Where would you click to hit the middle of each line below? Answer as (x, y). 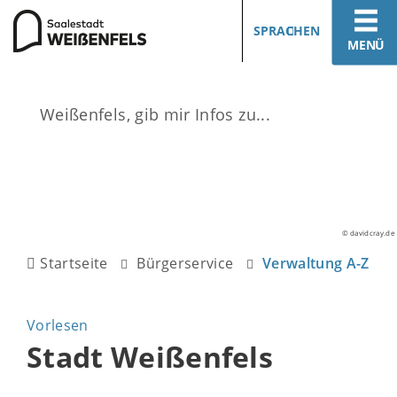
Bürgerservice (185, 263)
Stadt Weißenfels (150, 357)
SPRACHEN (287, 31)
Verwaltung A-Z (316, 263)
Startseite (74, 263)
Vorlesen (58, 325)
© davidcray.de (368, 233)
